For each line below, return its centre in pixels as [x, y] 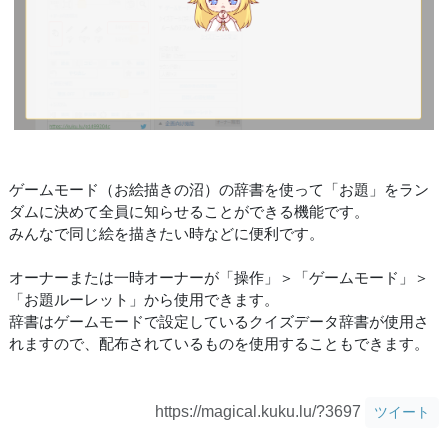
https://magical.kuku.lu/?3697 [260, 411]
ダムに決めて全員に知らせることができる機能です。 [189, 211]
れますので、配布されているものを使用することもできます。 [219, 343]
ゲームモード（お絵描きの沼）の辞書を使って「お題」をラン [219, 189]
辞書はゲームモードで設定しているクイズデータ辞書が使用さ [219, 321]
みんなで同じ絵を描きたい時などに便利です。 [166, 233]
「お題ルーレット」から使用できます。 [144, 299]
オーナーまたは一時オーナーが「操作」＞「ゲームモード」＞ [219, 277]
